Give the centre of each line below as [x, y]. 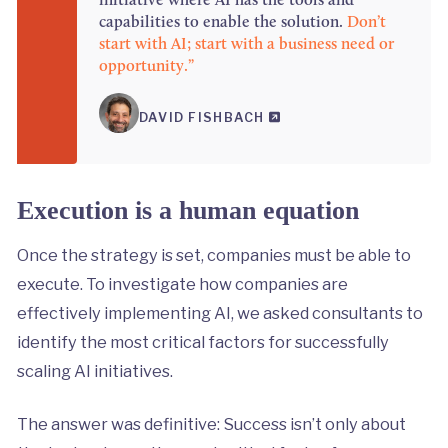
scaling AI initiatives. [94, 371]
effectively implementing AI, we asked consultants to [219, 313]
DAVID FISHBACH [203, 117]
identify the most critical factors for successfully [202, 342]
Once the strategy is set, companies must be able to [213, 255]
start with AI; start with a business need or [246, 44]
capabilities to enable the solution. [222, 22]
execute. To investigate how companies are [182, 284]
